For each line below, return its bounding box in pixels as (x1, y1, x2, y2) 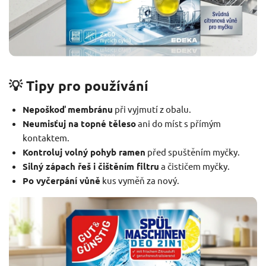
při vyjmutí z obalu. (112, 103, 191, 115)
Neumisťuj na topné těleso (22, 118, 136, 130)
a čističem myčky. (159, 160, 230, 172)
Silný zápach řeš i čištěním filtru (22, 160, 159, 173)
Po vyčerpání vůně (22, 175, 100, 187)
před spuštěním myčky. (145, 146, 240, 158)
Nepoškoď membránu (22, 103, 113, 116)
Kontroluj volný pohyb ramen (22, 146, 145, 159)
